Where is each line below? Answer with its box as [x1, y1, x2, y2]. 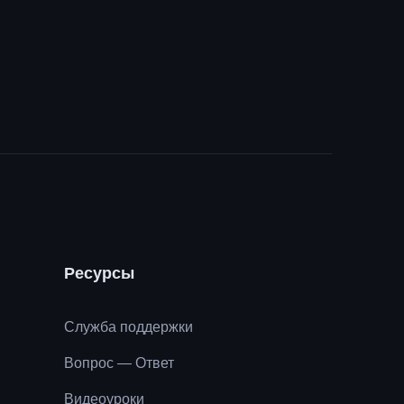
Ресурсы [64, 263, 134, 282]
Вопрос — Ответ [64, 354, 174, 371]
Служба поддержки [64, 318, 193, 335]
